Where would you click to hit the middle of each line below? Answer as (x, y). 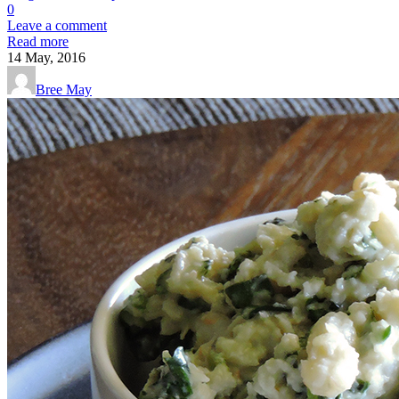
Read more (38, 41)
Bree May (64, 89)
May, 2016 (55, 57)
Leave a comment (57, 25)
